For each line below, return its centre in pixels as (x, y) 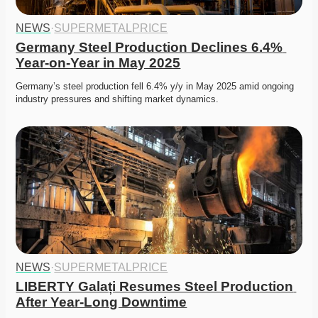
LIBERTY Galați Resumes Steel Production (155, 287)
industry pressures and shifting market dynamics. (117, 99)
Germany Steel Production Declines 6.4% (149, 48)
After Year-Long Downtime (102, 302)
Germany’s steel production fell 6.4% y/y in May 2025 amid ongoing (155, 87)
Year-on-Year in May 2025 (98, 63)
